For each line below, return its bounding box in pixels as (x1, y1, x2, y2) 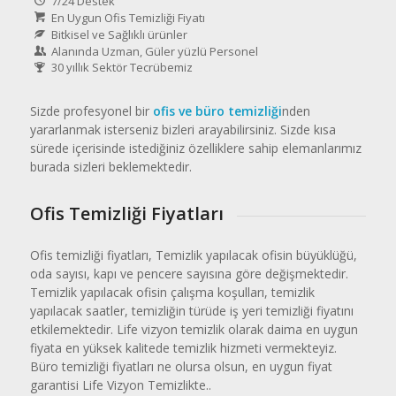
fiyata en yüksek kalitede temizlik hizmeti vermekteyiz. (29, 339, 337, 356)
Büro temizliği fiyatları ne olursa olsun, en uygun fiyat (29, 357, 332, 375)
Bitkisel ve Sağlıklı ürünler (50, 26, 187, 42)
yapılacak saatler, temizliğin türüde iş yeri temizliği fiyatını (29, 301, 354, 319)
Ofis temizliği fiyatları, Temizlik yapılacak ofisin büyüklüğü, (29, 246, 357, 263)
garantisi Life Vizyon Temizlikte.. (29, 376, 211, 393)
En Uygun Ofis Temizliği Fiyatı (50, 9, 205, 26)
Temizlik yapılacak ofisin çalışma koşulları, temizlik (29, 283, 315, 301)
